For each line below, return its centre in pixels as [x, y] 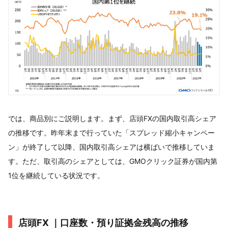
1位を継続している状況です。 [56, 176]
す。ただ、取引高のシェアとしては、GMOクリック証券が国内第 [113, 161]
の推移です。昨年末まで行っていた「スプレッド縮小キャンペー [111, 133]
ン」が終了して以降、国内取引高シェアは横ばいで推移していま [111, 147]
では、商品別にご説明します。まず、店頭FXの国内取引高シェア [112, 119]
